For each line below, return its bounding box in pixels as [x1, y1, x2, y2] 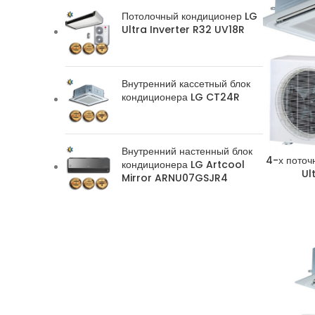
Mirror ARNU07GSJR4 [122, 171, 228, 186]
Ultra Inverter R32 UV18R [122, 22, 245, 37]
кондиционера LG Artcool [122, 157, 245, 172]
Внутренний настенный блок [122, 144, 252, 159]
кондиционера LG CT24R [122, 90, 240, 105]
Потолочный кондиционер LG [122, 9, 257, 24]
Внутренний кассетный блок [122, 77, 250, 91]
